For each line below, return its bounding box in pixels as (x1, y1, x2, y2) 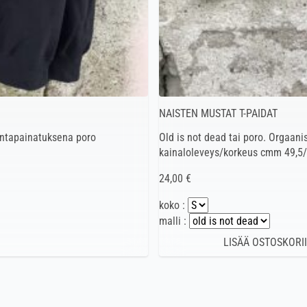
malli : (158, 214, 189, 228)
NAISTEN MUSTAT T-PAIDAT (158, 107, 278, 121)
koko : (158, 199, 188, 212)
